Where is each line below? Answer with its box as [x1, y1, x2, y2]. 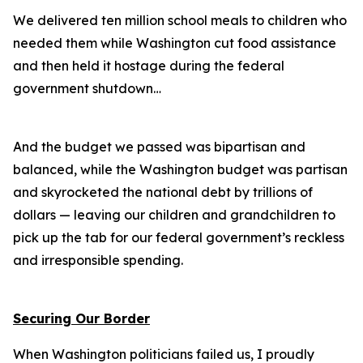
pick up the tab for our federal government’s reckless [13, 229, 344, 246]
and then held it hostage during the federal [13, 58, 284, 74]
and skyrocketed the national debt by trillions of [13, 184, 313, 200]
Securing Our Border [13, 310, 150, 327]
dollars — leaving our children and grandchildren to [13, 207, 335, 223]
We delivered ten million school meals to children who [13, 12, 347, 28]
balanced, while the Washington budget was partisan [13, 161, 348, 177]
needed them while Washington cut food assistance [13, 35, 336, 51]
